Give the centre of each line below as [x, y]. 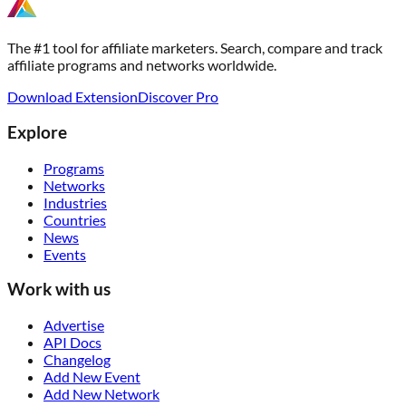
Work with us [59, 290]
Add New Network [101, 394]
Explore [37, 132]
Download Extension [72, 97]
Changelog [77, 360]
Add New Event [92, 377]
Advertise [74, 325]
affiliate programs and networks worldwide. [142, 65]
